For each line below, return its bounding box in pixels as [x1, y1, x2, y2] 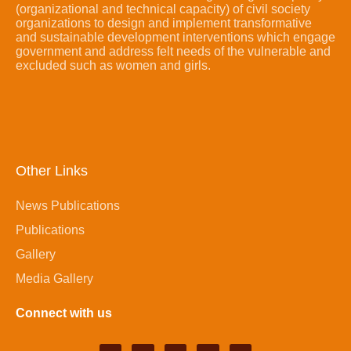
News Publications [16, 199, 120, 213]
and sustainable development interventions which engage [16, 31, 335, 45]
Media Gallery [16, 272, 93, 286]
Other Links [16, 163, 88, 179]
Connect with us [16, 306, 112, 320]
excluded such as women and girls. [16, 59, 211, 73]
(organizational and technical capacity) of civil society [16, 2, 310, 16]
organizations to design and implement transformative [16, 16, 312, 31]
